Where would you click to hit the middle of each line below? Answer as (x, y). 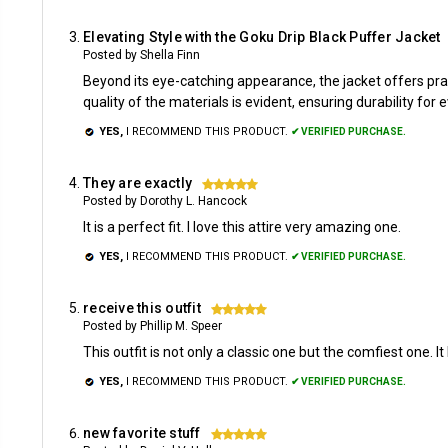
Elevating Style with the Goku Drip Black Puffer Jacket (262, 37)
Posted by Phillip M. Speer (152, 326)
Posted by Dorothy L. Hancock (165, 201)
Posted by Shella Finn (141, 55)
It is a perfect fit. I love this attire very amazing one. (242, 227)
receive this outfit (142, 308)
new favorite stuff (142, 433)
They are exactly (137, 183)
